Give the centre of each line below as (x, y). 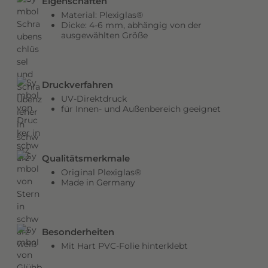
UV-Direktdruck (94, 99)
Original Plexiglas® (101, 172)
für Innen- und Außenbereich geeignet (141, 109)
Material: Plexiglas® (102, 15)
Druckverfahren (77, 85)
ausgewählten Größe (104, 35)
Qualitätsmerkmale (86, 159)
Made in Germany (98, 182)
